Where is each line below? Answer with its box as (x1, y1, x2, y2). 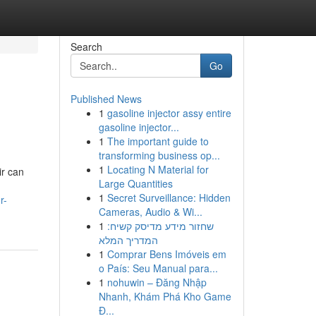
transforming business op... (98, 148, 220, 162)
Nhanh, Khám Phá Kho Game (98, 289, 231, 303)
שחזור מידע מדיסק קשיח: (107, 219, 214, 233)
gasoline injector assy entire (107, 106, 231, 120)
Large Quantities (98, 176, 173, 190)
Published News (70, 92, 142, 106)
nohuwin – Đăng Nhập (107, 275, 207, 289)
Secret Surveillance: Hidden (107, 190, 231, 205)
